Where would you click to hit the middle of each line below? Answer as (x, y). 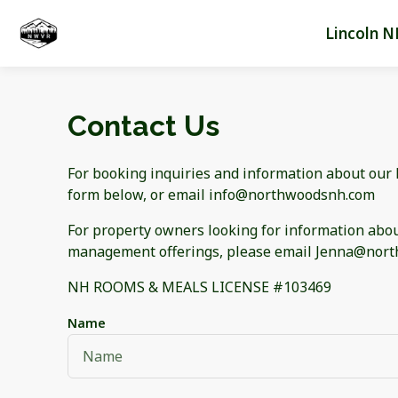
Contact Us (143, 126)
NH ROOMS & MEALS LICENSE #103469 (199, 287)
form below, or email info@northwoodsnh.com (221, 194)
